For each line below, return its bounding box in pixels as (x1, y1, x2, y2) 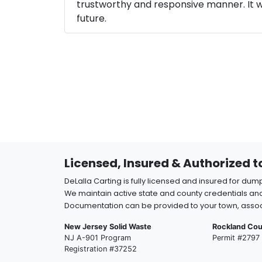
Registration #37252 (64, 244, 137, 253)
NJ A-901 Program (64, 233, 131, 242)
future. (77, 12, 106, 25)
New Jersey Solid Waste (64, 222, 151, 231)
